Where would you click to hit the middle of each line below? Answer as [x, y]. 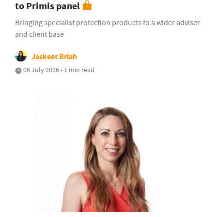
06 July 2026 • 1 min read [58, 70]
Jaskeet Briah [54, 57]
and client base [39, 35]
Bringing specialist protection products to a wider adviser [108, 23]
